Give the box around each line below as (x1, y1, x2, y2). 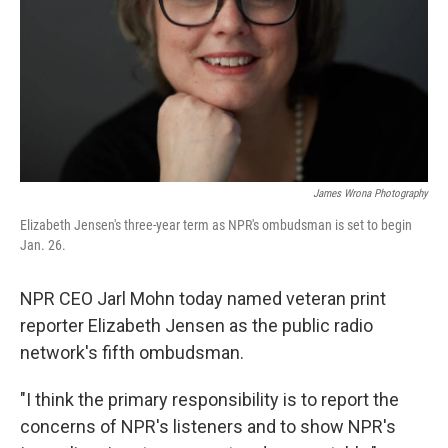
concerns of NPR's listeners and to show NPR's (20, 416, 396, 437)
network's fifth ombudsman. (20, 342, 244, 363)
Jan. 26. (20, 237, 66, 253)
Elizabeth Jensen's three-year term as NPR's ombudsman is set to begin (20, 217, 412, 233)
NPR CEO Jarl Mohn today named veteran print (20, 288, 386, 309)
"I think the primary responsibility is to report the (20, 389, 399, 410)
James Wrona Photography (313, 187, 428, 200)
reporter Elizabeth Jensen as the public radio (20, 315, 373, 336)
